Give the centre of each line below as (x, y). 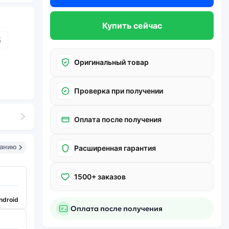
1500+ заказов (100, 177)
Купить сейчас (132, 26)
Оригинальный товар (111, 62)
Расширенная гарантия (115, 148)
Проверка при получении (119, 91)
